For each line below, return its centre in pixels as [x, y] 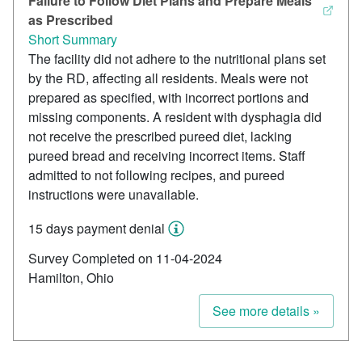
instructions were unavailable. [114, 195]
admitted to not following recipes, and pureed [156, 175]
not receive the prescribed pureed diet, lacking [160, 137]
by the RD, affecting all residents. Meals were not [168, 78]
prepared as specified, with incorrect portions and [168, 98]
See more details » [266, 311]
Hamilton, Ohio [71, 278]
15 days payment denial [97, 229]
